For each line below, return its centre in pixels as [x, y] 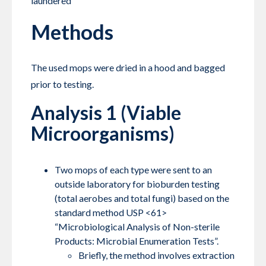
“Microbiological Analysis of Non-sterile [137, 227]
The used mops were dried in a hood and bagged [128, 68]
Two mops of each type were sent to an [133, 170]
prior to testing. [62, 84]
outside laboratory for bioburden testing [137, 184]
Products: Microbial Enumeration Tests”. [137, 241]
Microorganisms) [103, 134]
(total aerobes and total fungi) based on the [142, 198]
